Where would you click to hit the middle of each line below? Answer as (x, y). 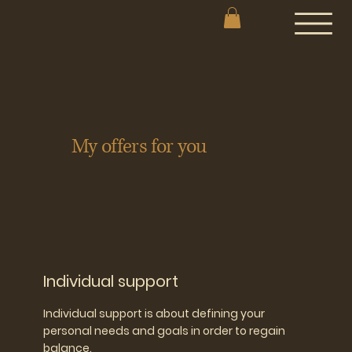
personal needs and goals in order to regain (165, 330)
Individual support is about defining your (154, 313)
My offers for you (139, 147)
